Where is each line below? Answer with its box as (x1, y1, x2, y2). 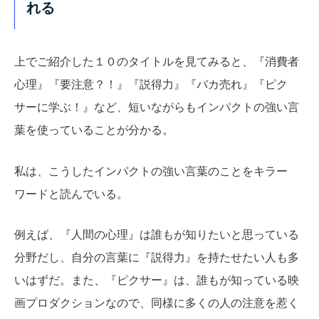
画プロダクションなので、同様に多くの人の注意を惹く (14, 297, 299, 310)
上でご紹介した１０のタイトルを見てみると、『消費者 (14, 56, 299, 68)
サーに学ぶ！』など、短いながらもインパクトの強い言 (14, 101, 299, 114)
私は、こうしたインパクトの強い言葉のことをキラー (14, 164, 288, 177)
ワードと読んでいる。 (14, 187, 128, 200)
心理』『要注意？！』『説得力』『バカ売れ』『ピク (14, 78, 288, 91)
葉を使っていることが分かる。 (14, 124, 174, 137)
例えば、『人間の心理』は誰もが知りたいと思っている (14, 229, 299, 241)
